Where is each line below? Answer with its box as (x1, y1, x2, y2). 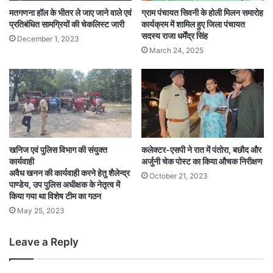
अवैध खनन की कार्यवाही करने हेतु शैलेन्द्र (9, 168, 130, 179)
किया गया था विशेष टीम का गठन (9, 191, 101, 202)
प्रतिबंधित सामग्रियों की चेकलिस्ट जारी (9, 18, 124, 29)
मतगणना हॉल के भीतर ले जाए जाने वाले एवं (9, 7, 132, 18)
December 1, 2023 (17, 34, 79, 43)
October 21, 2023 (149, 171, 208, 181)
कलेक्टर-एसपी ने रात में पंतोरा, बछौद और (141, 144, 261, 155)
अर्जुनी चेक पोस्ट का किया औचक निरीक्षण (141, 156, 263, 167)
